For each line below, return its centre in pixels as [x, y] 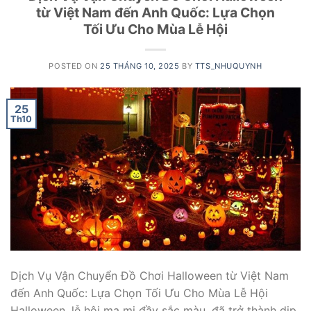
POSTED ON [75, 66]
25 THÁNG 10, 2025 [140, 66]
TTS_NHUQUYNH [228, 66]
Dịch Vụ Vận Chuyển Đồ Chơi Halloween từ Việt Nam [150, 276]
